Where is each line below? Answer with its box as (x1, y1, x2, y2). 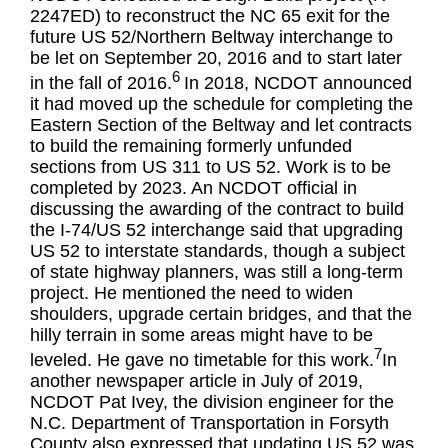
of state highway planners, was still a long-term (30, 262, 404, 283)
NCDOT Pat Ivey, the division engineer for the (30, 392, 395, 412)
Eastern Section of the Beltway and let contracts (30, 115, 413, 136)
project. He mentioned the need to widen (30, 283, 354, 304)
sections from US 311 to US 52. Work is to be (30, 157, 392, 178)
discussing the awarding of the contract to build (30, 199, 405, 220)
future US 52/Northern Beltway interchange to (30, 27, 394, 48)
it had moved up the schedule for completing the (30, 94, 414, 115)
